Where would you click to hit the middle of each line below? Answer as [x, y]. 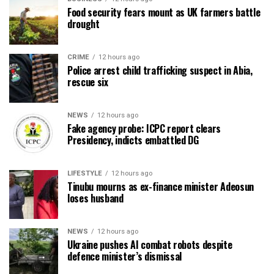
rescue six [88, 82]
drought [83, 24]
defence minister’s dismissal [125, 256]
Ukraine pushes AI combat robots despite [150, 244]
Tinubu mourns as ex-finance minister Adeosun [161, 186]
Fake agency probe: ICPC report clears [144, 128]
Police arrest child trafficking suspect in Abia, [160, 70]
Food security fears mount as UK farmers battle [164, 12]
